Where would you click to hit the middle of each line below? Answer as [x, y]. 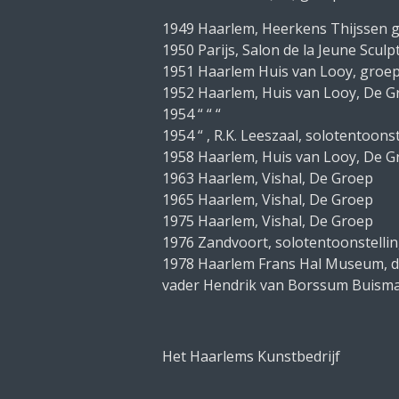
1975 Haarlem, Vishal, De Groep [268, 221]
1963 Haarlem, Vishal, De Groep [268, 178]
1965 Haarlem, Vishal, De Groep [268, 199]
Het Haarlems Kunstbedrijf [251, 356]
